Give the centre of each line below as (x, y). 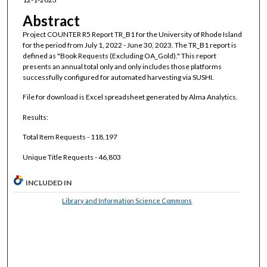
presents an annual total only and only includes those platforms (122, 66)
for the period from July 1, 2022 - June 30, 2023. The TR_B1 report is (129, 45)
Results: (35, 117)
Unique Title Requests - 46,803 (72, 157)
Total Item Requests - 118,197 (70, 137)
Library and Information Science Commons (127, 200)
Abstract (51, 20)
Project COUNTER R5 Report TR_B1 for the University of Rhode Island (132, 34)
